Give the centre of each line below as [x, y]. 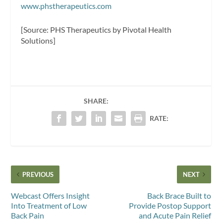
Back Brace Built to [179, 195]
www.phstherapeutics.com [66, 6]
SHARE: [96, 101]
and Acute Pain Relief [175, 215]
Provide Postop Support [170, 205]
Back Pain [28, 215]
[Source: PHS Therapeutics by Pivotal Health [96, 29]
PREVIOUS [38, 174]
